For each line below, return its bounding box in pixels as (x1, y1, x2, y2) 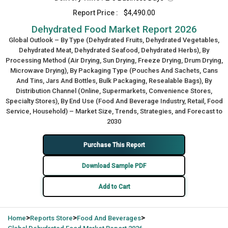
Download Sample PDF (82, 162, 146, 169)
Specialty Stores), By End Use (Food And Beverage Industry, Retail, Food (5, 97, 223, 105)
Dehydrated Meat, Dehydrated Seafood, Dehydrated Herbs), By (19, 46, 209, 54)
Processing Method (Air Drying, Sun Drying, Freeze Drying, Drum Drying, (5, 56, 223, 64)
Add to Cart (98, 183, 130, 190)
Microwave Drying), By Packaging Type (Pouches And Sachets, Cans (10, 67, 218, 74)
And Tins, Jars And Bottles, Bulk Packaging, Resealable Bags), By (16, 77, 212, 84)
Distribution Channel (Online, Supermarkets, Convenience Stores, (16, 87, 212, 95)
